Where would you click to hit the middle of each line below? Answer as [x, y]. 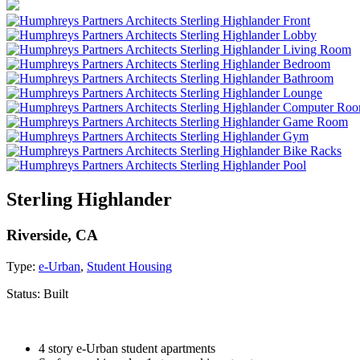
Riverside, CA [52, 235]
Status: [25, 293]
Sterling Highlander [89, 199]
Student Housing [129, 266]
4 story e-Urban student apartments [127, 348]
